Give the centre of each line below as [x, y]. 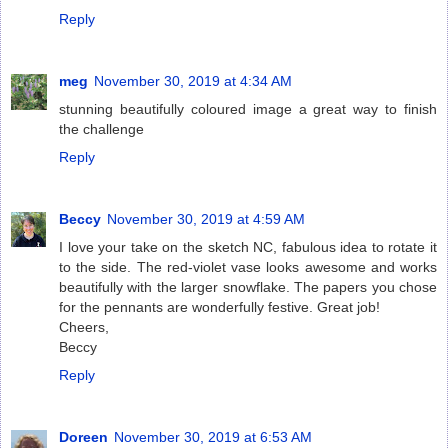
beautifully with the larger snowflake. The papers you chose [248, 286]
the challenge [101, 128]
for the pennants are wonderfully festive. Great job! [219, 306]
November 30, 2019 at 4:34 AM [193, 80]
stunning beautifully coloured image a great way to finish [248, 108]
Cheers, [84, 326]
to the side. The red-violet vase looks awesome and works [248, 266]
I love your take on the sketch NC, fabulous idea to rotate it [248, 246]
